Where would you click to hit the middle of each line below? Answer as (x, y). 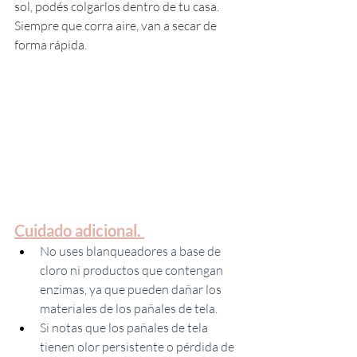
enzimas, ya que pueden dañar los (132, 289)
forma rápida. (52, 44)
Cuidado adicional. (79, 230)
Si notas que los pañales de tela (125, 327)
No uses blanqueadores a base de (131, 251)
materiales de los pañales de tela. (130, 308)
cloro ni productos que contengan (133, 270)
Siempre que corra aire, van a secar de (117, 25)
